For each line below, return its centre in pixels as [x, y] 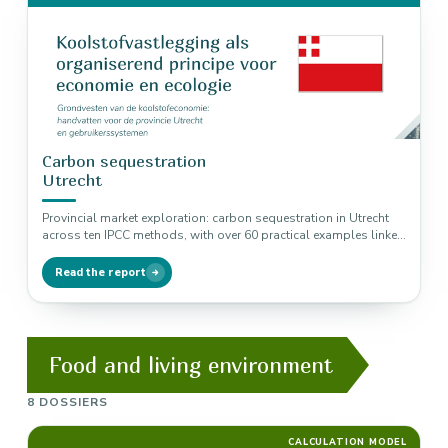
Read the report [100, 272]
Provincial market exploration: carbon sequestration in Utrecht [215, 218]
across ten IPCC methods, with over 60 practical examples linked [223, 235]
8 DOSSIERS [67, 402]
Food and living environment [191, 365]
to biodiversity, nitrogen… [113, 252]
